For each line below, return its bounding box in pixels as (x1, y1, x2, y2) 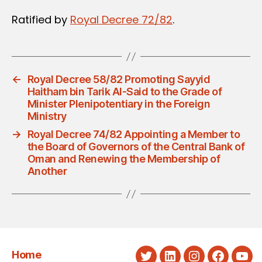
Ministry (27, 110, 67, 123)
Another (27, 165, 67, 178)
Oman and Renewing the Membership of (27, 153, 220, 166)
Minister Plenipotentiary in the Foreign (27, 98, 211, 111)
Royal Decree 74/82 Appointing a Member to (27, 128, 240, 141)
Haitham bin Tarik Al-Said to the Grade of (27, 85, 222, 98)
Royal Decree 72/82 (70, 12, 173, 27)
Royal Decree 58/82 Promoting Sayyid (27, 73, 211, 86)
